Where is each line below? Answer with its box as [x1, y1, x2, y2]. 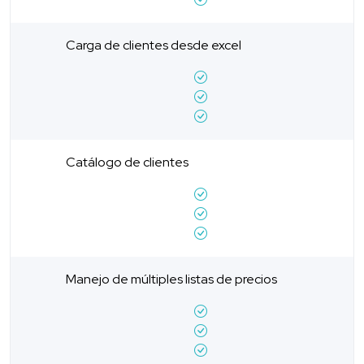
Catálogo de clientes [66, 153, 188, 171]
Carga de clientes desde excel [66, 36, 241, 54]
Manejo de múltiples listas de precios [66, 270, 277, 288]
